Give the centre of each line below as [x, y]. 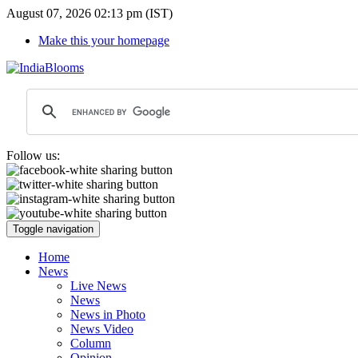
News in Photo [108, 314]
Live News [98, 286]
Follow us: [33, 155]
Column [91, 343]
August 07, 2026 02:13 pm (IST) [89, 13]
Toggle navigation [53, 229]
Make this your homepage [104, 40]
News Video [102, 329]
